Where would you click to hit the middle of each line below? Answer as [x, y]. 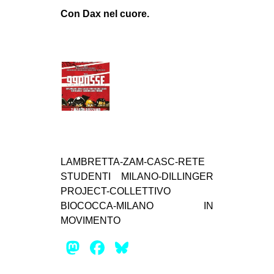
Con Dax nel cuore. [105, 14]
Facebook [150, 248]
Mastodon [126, 248]
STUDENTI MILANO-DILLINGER [137, 177]
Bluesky [166, 248]
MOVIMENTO [91, 221]
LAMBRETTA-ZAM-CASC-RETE [133, 162]
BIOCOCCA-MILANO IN [137, 206]
